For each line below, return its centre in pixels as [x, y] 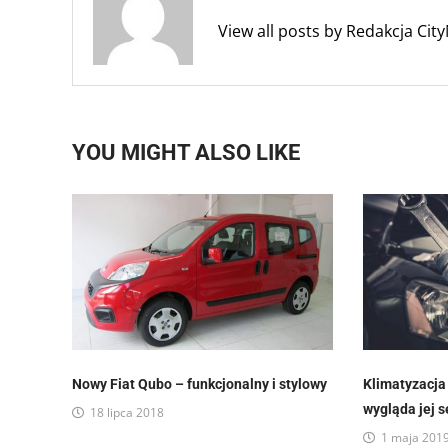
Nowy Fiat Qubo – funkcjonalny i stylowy [199, 383]
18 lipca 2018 [127, 412]
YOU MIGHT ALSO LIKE [186, 152]
